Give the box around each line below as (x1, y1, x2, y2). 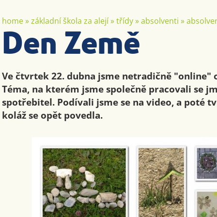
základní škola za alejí (31, 15, 109, 26)
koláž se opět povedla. (2, 108, 103, 122)
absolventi (141, 15, 179, 26)
